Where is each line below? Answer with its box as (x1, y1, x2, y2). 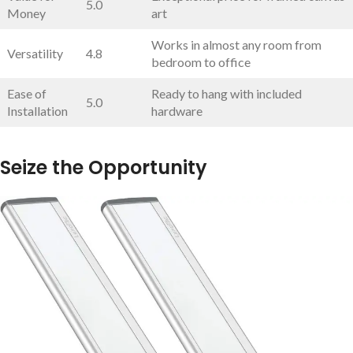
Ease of (7, 85, 46, 101)
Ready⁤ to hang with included (151, 85, 302, 101)
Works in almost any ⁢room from (151, 36, 321, 52)
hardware (151, 102, 203, 118)
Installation (7, 102, 68, 118)
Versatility (7, 45, 63, 61)
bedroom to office (151, 54, 251, 69)
